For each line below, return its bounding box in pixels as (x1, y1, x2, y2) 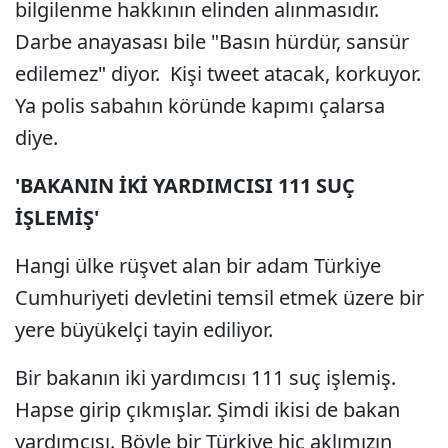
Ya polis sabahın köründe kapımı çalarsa (15, 92, 385, 119)
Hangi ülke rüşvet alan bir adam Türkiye (15, 252, 381, 279)
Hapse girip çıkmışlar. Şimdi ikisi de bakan (15, 396, 400, 423)
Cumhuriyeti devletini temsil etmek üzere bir (15, 284, 424, 311)
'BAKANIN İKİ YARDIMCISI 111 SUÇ (15, 172, 355, 199)
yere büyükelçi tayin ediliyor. (15, 316, 278, 343)
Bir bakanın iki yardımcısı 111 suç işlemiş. (15, 364, 396, 391)
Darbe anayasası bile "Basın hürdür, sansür (15, 28, 409, 55)
